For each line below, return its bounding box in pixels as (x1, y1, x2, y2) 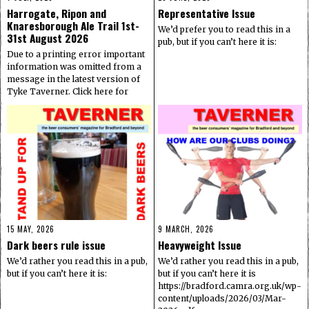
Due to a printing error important (7, 49, 145, 60)
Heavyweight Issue (158, 237, 241, 253)
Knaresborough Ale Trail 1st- (7, 18, 139, 34)
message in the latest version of (7, 74, 140, 85)
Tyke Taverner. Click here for (7, 86, 128, 97)
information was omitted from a (7, 61, 141, 72)
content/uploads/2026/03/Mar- (158, 293, 286, 304)
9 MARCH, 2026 (158, 223, 214, 235)
